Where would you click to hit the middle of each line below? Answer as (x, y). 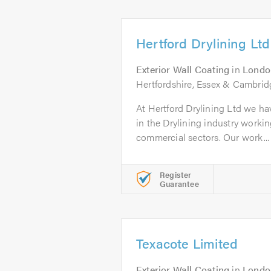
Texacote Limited (187, 243)
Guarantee (179, 184)
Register (176, 175)
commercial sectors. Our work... (203, 137)
